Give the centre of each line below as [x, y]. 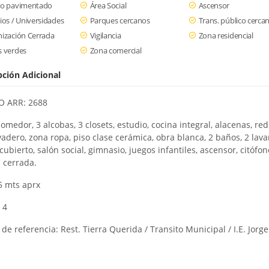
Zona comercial [116, 50]
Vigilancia [105, 35]
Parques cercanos [120, 20]
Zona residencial [226, 35]
